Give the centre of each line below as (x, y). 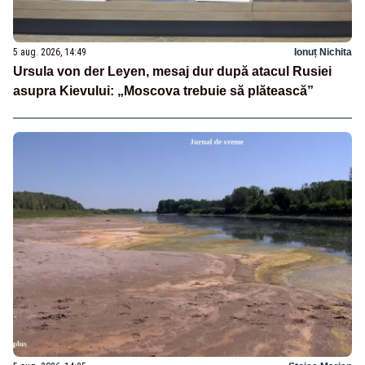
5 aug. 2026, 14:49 (50, 52)
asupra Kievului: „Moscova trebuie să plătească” (163, 90)
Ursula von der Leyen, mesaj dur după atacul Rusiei (172, 71)
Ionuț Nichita (323, 52)
